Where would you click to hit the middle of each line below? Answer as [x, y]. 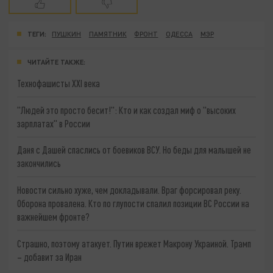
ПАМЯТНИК [108, 34]
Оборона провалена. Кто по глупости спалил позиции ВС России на [133, 204]
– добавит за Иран [50, 257]
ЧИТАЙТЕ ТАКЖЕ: [56, 62]
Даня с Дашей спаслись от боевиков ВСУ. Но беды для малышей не [134, 150]
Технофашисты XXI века [59, 83]
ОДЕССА [179, 34]
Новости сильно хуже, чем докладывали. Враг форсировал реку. [129, 190]
